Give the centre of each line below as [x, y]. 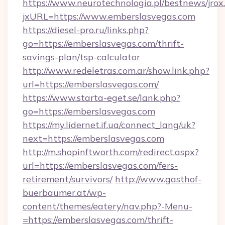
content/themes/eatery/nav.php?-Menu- [107, 206]
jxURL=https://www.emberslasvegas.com [109, 16]
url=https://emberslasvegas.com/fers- [100, 165]
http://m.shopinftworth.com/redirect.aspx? [111, 152]
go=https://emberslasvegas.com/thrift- [103, 43]
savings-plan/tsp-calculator [81, 57]
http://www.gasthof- [158, 179]
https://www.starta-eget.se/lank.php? [101, 98]
